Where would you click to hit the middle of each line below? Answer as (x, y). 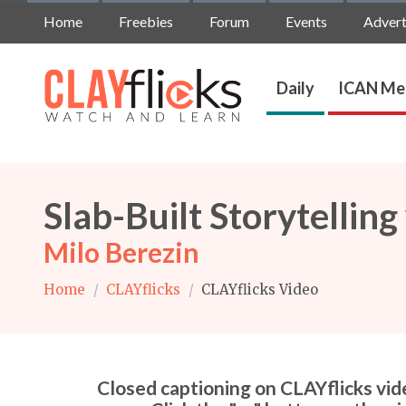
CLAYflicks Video (258, 290)
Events (306, 21)
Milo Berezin (121, 252)
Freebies (146, 21)
